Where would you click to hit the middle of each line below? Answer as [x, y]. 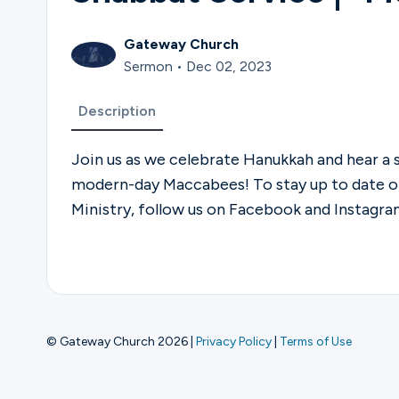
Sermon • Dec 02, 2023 [198, 66]
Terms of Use [316, 342]
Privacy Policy [234, 342]
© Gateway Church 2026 [117, 342]
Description [117, 111]
